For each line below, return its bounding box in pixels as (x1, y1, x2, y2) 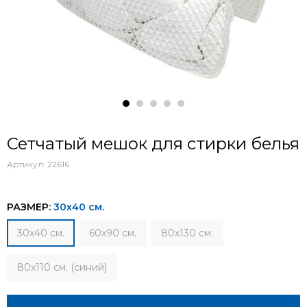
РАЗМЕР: (7, 201, 53, 213)
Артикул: (7, 159, 47, 169)
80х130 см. (161, 227, 213, 239)
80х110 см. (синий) (17, 261, 107, 273)
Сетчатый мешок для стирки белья (7, 134, 299, 153)
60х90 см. (89, 227, 136, 239)
